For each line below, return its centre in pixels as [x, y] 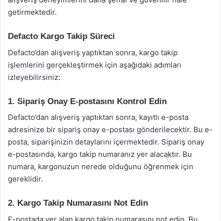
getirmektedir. [32, 12]
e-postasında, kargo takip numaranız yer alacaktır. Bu [100, 154]
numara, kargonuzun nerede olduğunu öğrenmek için [101, 166]
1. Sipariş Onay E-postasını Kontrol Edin [87, 101]
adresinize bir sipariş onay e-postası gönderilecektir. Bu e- [110, 129]
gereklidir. [25, 179]
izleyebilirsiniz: [34, 77]
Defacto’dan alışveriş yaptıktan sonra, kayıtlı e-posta [98, 117]
